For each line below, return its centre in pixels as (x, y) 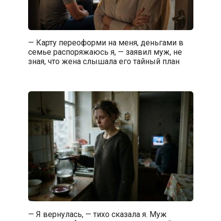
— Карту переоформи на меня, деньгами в (106, 42)
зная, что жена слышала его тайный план (104, 61)
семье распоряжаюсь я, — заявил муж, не (105, 52)
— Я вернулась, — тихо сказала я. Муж (97, 214)
